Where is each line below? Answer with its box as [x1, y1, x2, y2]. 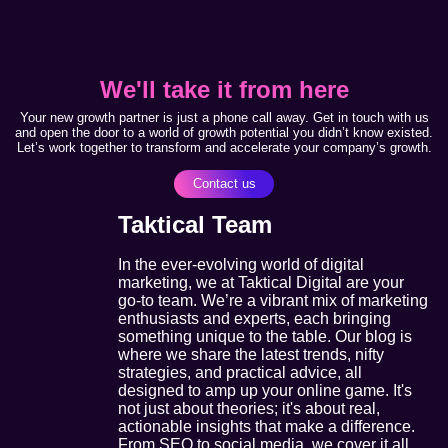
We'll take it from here [99, 76, 349, 104]
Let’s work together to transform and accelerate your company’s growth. [16, 140, 432, 156]
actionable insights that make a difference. [118, 417, 415, 435]
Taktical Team [118, 210, 272, 238]
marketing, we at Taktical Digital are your [118, 273, 404, 291]
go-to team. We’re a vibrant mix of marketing [118, 291, 428, 309]
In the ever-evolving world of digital [118, 255, 364, 273]
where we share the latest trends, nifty [118, 345, 384, 363]
